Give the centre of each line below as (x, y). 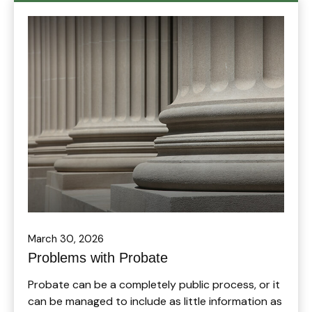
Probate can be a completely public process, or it (154, 284)
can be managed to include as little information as (155, 301)
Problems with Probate (98, 257)
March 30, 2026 (66, 239)
